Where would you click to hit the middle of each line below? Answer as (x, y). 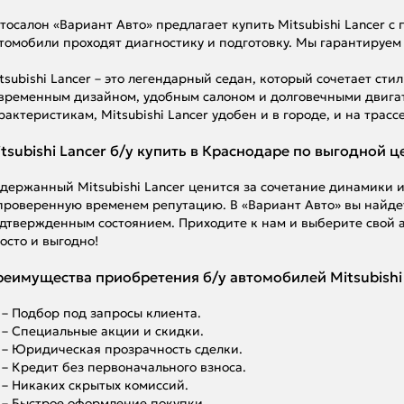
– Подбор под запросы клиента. (101, 313)
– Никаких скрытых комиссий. (95, 385)
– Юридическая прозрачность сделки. (122, 349)
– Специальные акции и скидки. (103, 331)
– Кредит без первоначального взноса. (124, 367)
